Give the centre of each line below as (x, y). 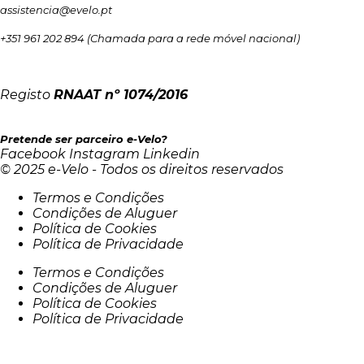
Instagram (104, 154)
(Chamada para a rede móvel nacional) (193, 39)
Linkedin (171, 154)
